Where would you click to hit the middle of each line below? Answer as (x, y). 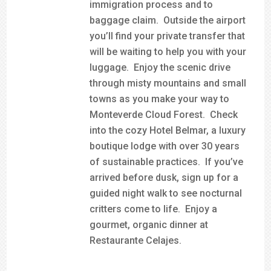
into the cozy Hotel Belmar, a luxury (168, 130)
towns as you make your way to (160, 99)
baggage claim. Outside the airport (168, 20)
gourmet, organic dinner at (149, 225)
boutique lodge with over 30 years (165, 146)
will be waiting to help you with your (168, 52)
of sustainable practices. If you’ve (167, 162)
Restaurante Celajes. (136, 240)
